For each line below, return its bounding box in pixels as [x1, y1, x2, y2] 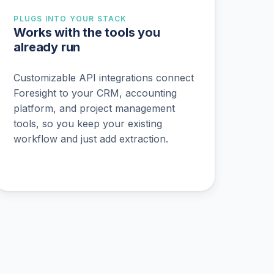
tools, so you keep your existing [13, 117, 163, 130]
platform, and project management [13, 102, 176, 114]
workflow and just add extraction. [13, 132, 169, 145]
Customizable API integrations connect [13, 71, 194, 84]
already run [13, 40, 81, 55]
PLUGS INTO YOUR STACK [13, 14, 127, 24]
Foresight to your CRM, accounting [13, 86, 177, 99]
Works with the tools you [13, 25, 160, 40]
